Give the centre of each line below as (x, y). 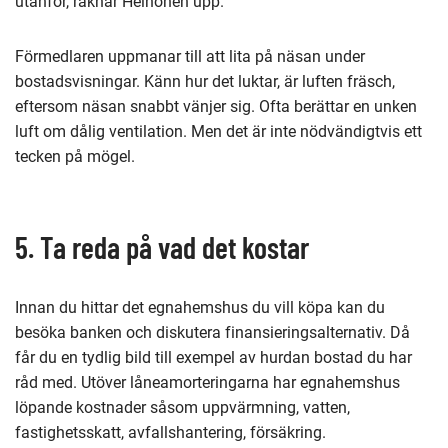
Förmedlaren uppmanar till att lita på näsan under (190, 56)
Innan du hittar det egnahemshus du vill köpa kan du (200, 307)
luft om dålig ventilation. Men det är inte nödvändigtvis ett (218, 131)
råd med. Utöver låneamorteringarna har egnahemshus (207, 382)
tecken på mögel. (75, 156)
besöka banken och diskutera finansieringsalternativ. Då (212, 332)
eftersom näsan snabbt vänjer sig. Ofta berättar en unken (216, 106)
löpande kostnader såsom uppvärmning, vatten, (182, 407)
